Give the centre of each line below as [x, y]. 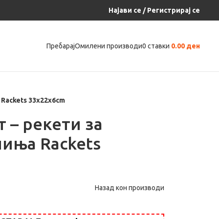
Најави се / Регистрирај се [154, 10]
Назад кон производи [130, 188]
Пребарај [61, 46]
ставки [159, 46]
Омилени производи [109, 46]
